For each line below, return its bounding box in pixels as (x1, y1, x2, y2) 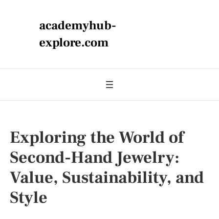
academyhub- (39, 18, 116, 33)
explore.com (39, 35, 109, 50)
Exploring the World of (10, 127, 184, 148)
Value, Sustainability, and (10, 167, 204, 188)
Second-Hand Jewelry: (10, 147, 179, 168)
